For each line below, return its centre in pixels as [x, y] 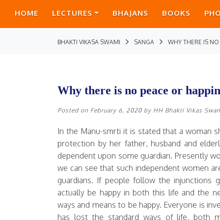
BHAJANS [130, 13]
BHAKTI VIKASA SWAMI [89, 42]
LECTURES [72, 13]
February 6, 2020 [116, 110]
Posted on [74, 110]
